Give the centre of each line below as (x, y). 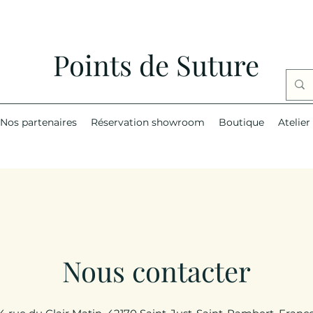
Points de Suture (156, 65)
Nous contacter (156, 270)
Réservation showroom (147, 122)
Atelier (294, 122)
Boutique (241, 122)
